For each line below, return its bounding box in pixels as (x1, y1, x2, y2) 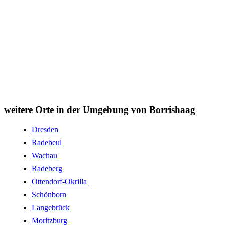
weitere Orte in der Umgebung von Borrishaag (4, 104, 195, 116)
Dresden (32, 125, 60, 134)
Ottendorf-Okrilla (32, 177, 89, 186)
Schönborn (32, 190, 68, 199)
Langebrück (32, 203, 72, 212)
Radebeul (32, 138, 64, 147)
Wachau (32, 151, 59, 160)
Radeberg (32, 164, 64, 173)
